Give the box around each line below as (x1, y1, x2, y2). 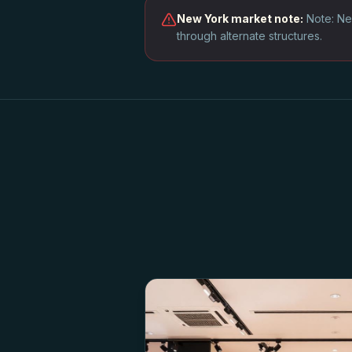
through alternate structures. (177, 29, 322, 42)
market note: (229, 12, 303, 25)
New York (177, 12, 229, 25)
